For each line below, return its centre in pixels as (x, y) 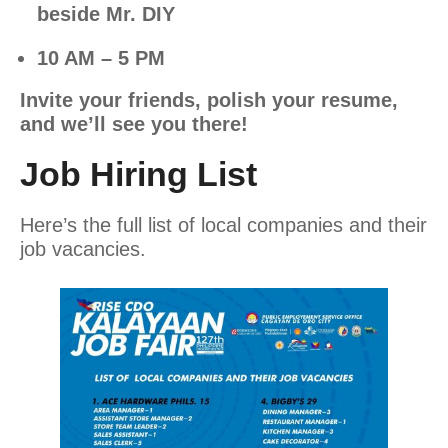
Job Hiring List (138, 174)
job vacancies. (83, 249)
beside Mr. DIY (106, 14)
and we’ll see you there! (134, 124)
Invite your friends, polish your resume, (209, 100)
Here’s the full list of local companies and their (223, 225)
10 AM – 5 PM (101, 58)
